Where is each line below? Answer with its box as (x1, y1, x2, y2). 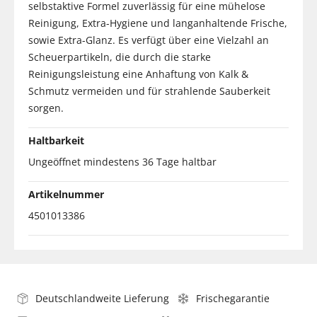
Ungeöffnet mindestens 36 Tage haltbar (28, 154, 217, 168)
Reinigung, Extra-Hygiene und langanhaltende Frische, (28, 16, 287, 30)
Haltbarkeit (28, 133, 84, 147)
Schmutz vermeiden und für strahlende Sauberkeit (28, 83, 270, 98)
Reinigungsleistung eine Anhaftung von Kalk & (28, 67, 248, 81)
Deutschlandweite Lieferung (35, 291, 169, 305)
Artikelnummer (28, 187, 104, 201)
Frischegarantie (196, 291, 270, 305)
